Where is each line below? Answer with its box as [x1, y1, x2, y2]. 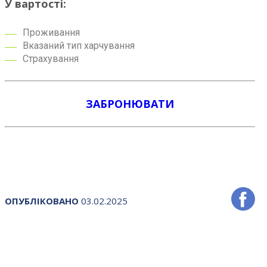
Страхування [23, 53, 79, 64]
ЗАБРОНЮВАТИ [86, 97, 174, 111]
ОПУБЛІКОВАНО [5, 194, 79, 207]
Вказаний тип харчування [23, 40, 135, 51]
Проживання [23, 27, 80, 38]
